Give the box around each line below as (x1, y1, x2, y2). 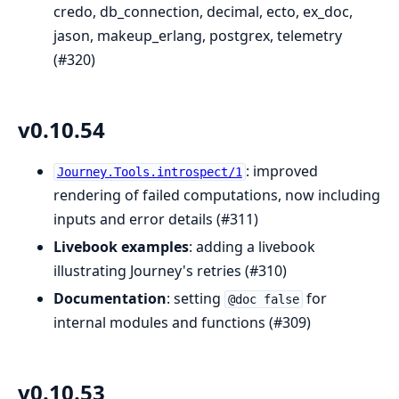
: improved (245, 161, 318, 182)
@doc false (227, 292, 299, 307)
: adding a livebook (189, 237, 315, 257)
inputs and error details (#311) (53, 209, 258, 230)
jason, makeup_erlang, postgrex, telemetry (53, 26, 342, 46)
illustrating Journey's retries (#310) (53, 261, 287, 281)
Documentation (53, 289, 167, 309)
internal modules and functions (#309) (53, 313, 311, 333)
